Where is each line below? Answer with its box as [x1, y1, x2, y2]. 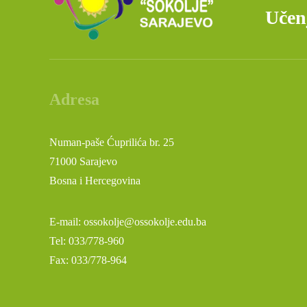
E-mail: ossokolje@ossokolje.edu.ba [49, 216, 206, 228]
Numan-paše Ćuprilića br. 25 [49, 136, 174, 149]
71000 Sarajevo [49, 156, 117, 168]
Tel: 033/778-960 [49, 235, 124, 247]
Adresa [49, 90, 99, 109]
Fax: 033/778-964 [49, 254, 127, 267]
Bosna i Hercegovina [49, 175, 140, 187]
